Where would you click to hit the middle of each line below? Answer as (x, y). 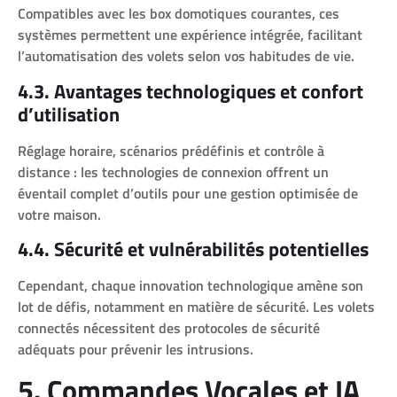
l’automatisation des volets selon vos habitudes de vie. (186, 56)
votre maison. (59, 214)
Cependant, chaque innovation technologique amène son (191, 286)
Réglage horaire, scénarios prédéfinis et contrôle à (171, 150)
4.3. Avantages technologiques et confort (191, 91)
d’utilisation (69, 114)
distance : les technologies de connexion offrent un (173, 171)
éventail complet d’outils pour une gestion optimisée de (188, 193)
